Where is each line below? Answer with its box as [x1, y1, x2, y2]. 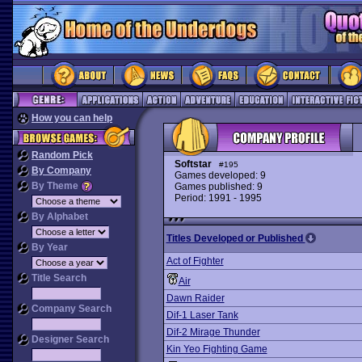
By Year [29, 242, 68, 253]
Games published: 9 [174, 181, 263, 192]
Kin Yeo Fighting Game [166, 343, 267, 355]
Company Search [29, 303, 112, 314]
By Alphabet [29, 211, 88, 222]
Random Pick [32, 149, 93, 161]
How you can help [32, 112, 112, 124]
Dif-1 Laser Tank [166, 309, 238, 321]
